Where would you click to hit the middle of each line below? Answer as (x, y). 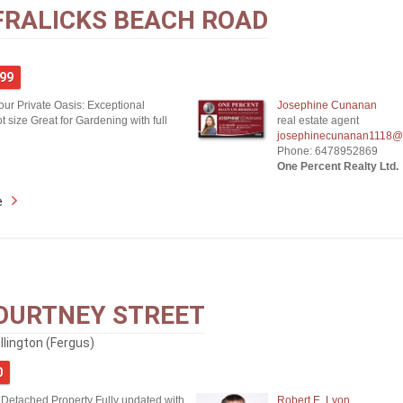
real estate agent (318, 121)
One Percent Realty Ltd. (337, 166)
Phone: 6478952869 (327, 151)
